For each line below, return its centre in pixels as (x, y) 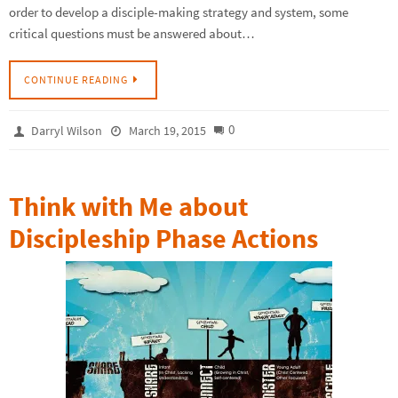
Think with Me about (128, 207)
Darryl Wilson (67, 131)
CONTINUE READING (76, 80)
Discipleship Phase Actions (163, 239)
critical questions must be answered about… (132, 33)
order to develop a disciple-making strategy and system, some (179, 12)
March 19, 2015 (167, 131)
